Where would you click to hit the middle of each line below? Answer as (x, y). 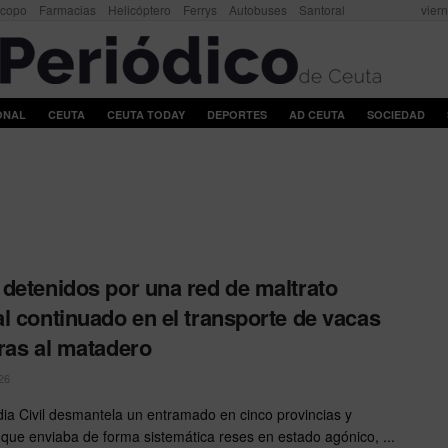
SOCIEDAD (395, 114)
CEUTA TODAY (145, 114)
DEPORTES (236, 114)
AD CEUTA (316, 114)
